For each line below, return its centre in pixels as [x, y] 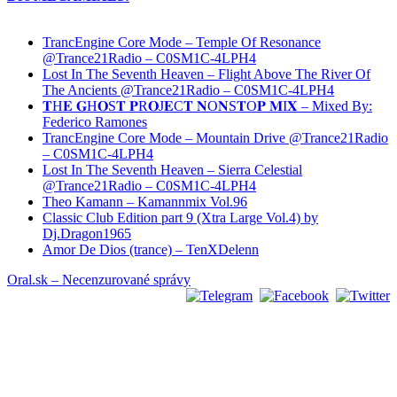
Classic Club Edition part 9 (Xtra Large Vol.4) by [180, 218]
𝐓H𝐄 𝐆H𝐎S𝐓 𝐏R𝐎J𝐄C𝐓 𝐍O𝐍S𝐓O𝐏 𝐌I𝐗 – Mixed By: [207, 106]
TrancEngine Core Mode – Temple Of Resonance [182, 43]
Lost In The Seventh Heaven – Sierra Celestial [172, 170]
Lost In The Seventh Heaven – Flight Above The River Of [206, 74]
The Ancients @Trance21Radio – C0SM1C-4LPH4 [188, 90]
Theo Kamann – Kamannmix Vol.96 [145, 202]
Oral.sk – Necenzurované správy [99, 280]
